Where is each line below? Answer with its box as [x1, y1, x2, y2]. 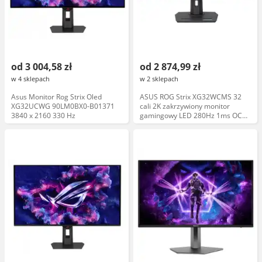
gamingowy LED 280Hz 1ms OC [140, 111, 242, 120]
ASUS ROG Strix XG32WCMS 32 [140, 92, 242, 102]
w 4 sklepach [11, 74, 50, 83]
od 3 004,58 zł [11, 60, 72, 73]
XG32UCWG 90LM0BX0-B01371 [11, 101, 115, 111]
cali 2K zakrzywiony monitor [140, 101, 230, 111]
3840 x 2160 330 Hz [11, 111, 75, 120]
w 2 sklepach [140, 74, 178, 83]
